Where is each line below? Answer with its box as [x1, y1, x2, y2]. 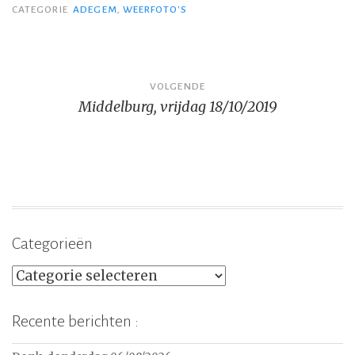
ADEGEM [73, 3, 117, 15]
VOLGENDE [150, 80, 205, 92]
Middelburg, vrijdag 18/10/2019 [78, 97, 277, 116]
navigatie [11, 99, 108, 128]
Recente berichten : [12, 312, 139, 330]
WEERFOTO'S [122, 3, 187, 15]
